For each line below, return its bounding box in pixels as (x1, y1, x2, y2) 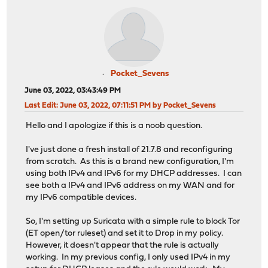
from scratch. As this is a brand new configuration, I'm (26, 157, 234, 167)
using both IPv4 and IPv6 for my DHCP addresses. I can (26, 169, 242, 179)
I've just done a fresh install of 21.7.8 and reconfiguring (26, 145, 233, 155)
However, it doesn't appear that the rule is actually (26, 241, 220, 251)
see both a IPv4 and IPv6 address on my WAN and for (26, 181, 235, 191)
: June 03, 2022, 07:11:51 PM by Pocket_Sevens (56, 101, 217, 109)
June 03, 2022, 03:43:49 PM (25, 86, 121, 95)
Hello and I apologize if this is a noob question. (26, 121, 203, 131)
